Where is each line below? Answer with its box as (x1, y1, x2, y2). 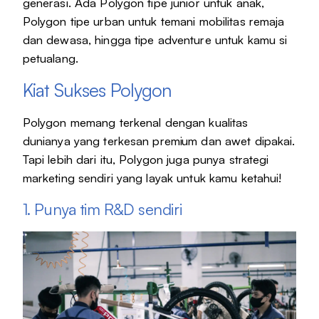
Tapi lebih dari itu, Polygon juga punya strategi (22, 152, 269, 167)
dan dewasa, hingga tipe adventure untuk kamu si (22, 32, 288, 48)
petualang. (22, 51, 78, 66)
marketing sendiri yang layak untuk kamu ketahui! (22, 170, 282, 186)
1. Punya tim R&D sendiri (22, 199, 182, 219)
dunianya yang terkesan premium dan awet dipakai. (22, 133, 296, 149)
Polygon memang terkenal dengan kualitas (22, 115, 249, 130)
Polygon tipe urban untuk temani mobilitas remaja (22, 14, 285, 29)
